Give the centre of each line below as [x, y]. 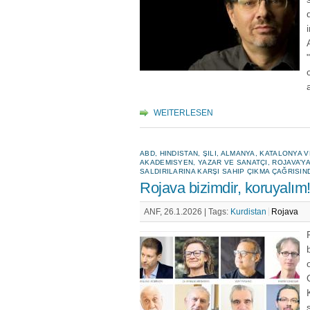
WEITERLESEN [183, 113]
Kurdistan [248, 212]
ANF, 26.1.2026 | [176, 212]
